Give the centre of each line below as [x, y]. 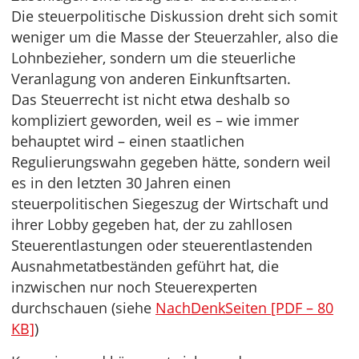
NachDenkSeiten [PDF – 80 [244, 308]
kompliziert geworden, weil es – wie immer [155, 120]
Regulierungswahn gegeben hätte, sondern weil [171, 162]
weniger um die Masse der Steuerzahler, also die [175, 37]
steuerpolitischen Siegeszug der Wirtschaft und [170, 204]
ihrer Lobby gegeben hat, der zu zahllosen [152, 224]
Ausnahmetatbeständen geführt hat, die [145, 266]
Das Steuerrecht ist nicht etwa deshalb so [151, 99]
